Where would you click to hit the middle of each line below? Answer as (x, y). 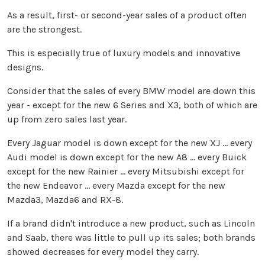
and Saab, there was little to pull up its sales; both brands (131, 238)
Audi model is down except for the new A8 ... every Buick (127, 157)
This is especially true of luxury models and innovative (124, 53)
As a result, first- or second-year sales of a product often (127, 15)
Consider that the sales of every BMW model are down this (131, 91)
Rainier (103, 172)
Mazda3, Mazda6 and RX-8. (65, 200)
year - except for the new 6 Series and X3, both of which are (132, 105)
